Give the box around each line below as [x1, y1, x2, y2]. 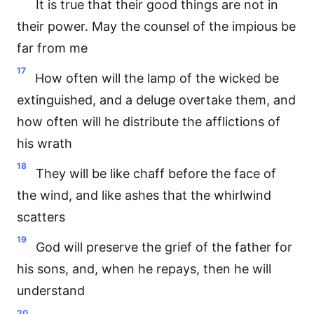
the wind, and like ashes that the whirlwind [17, 188, 271, 203]
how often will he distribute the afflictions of [17, 114, 280, 129]
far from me [17, 41, 88, 55]
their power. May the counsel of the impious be [17, 19, 296, 34]
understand [17, 283, 85, 298]
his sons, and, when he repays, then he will [17, 261, 271, 276]
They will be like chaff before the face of [36, 166, 276, 181]
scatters [17, 210, 65, 224]
